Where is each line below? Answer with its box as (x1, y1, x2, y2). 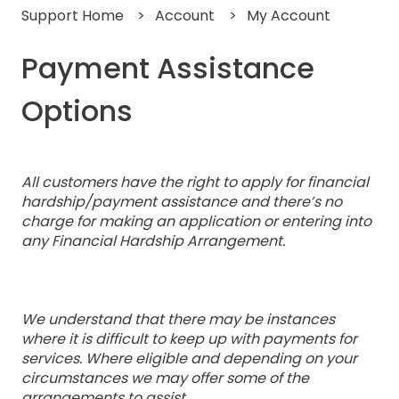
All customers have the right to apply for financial (21, 171, 369, 192)
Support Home (21, 4, 124, 26)
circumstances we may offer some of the (21, 368, 309, 389)
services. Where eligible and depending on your (21, 348, 357, 370)
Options (21, 90, 133, 131)
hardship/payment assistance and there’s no (21, 191, 342, 212)
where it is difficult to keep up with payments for (21, 329, 357, 350)
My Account (246, 4, 330, 26)
